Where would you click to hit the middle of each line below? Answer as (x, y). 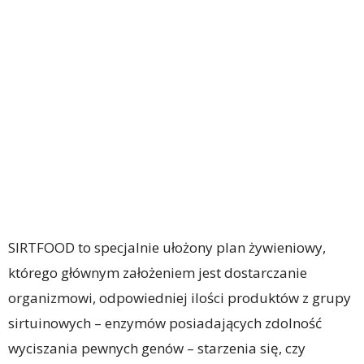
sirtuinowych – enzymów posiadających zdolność (165, 323)
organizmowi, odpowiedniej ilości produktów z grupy (180, 298)
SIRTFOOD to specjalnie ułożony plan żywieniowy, (167, 248)
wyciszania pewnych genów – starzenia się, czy (157, 349)
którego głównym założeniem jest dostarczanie (158, 273)
